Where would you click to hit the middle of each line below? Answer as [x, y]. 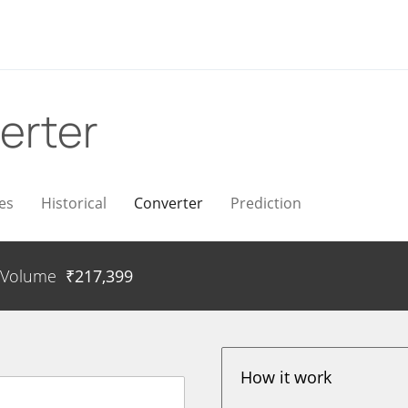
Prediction [266, 203]
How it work [286, 377]
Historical [74, 203]
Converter [168, 203]
